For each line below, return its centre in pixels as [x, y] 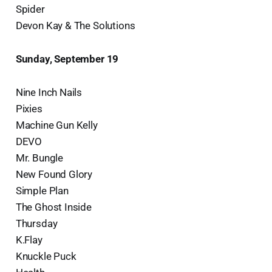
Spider [30, 9]
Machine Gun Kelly [56, 125]
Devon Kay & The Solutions [75, 25]
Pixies [29, 108]
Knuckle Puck [46, 256]
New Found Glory [54, 174]
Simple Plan [42, 190]
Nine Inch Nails [49, 92]
